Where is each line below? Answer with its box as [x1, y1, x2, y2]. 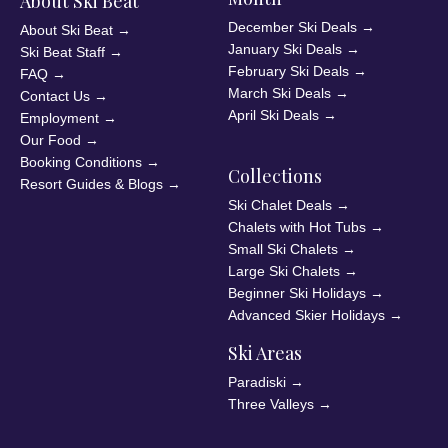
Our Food [20, 132, 82, 149]
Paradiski [228, 374, 287, 391]
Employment [20, 110, 100, 127]
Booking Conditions [20, 154, 143, 171]
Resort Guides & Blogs [20, 176, 164, 193]
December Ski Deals [228, 19, 358, 36]
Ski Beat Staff [20, 44, 106, 61]
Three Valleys [228, 396, 315, 413]
